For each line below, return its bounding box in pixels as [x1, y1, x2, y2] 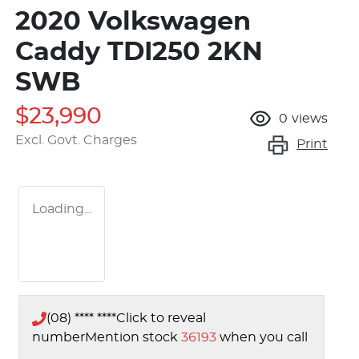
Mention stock [85, 331, 181, 345]
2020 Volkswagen [15, 9, 251, 35]
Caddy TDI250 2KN [15, 39, 263, 66]
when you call [220, 331, 308, 345]
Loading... [32, 203, 91, 216]
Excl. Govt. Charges [15, 134, 137, 147]
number [32, 331, 85, 345]
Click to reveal [116, 312, 206, 325]
